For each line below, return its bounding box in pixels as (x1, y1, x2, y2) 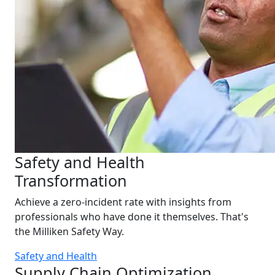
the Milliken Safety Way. (15, 225, 124, 238)
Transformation (15, 170, 127, 191)
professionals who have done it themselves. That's (15, 210, 249, 223)
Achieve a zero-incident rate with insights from (15, 195, 231, 209)
